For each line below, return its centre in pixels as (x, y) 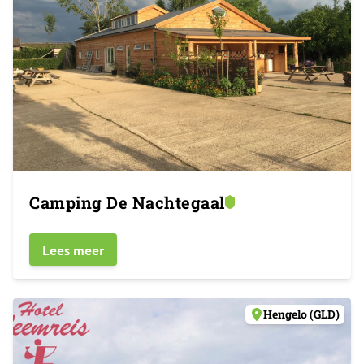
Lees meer (73, 249)
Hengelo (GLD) (301, 314)
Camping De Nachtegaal (127, 202)
